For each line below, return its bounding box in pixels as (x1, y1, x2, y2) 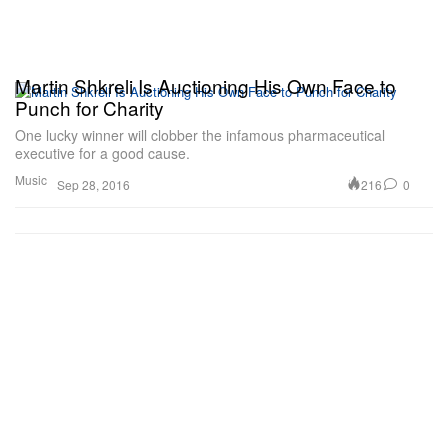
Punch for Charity (15, 94, 164, 122)
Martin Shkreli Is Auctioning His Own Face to (15, 72, 396, 100)
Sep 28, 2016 (57, 176, 130, 194)
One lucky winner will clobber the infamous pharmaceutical (15, 125, 385, 146)
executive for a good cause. (15, 143, 190, 164)
